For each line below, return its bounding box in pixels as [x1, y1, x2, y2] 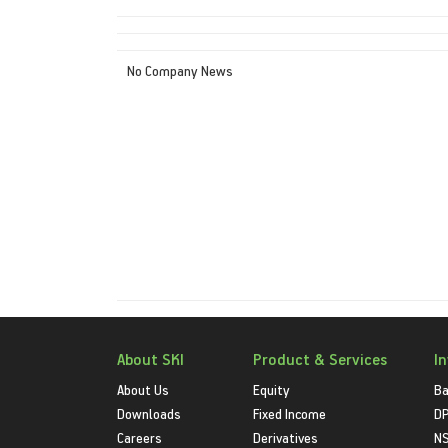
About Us [117, 379, 169, 399]
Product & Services [253, 348, 388, 369]
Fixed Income [253, 403, 327, 423]
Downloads [117, 403, 181, 423]
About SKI [117, 348, 184, 369]
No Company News [127, 60, 233, 80]
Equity [253, 379, 291, 399]
